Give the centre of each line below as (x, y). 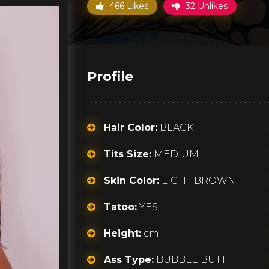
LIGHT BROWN (197, 180)
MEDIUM (175, 154)
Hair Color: (130, 128)
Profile (110, 77)
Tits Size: (127, 154)
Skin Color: (131, 180)
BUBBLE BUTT (190, 260)
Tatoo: (120, 207)
